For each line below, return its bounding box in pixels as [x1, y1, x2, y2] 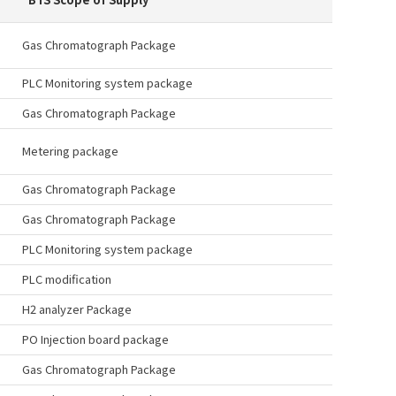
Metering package [22, 142, 118, 159]
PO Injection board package [22, 331, 169, 347]
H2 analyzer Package [22, 301, 132, 317]
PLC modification [22, 270, 111, 287]
